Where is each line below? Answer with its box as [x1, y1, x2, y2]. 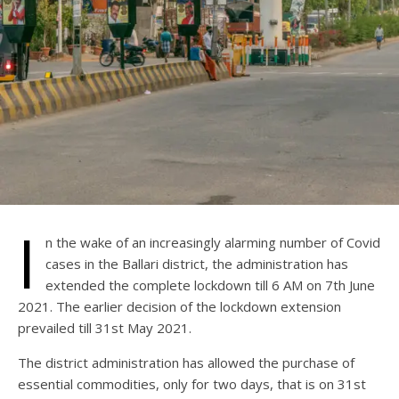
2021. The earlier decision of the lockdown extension [18, 297, 341, 315]
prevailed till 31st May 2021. [18, 318, 191, 337]
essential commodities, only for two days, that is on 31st [18, 374, 366, 393]
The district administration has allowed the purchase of [18, 353, 354, 371]
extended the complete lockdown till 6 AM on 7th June [45, 275, 375, 294]
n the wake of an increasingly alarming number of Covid [45, 232, 380, 251]
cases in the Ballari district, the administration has [45, 254, 348, 273]
